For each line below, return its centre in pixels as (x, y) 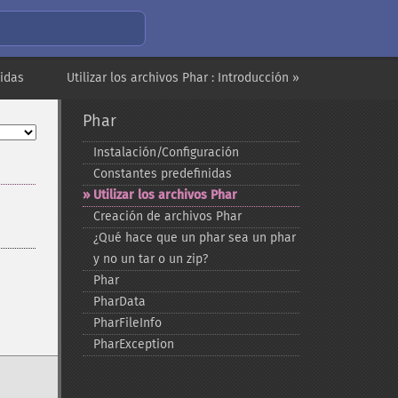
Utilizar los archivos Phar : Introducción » (183, 78)
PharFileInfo (127, 323)
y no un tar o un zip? (150, 259)
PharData (119, 302)
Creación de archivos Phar (167, 216)
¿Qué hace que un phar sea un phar (194, 238)
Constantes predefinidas (162, 174)
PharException (133, 344)
